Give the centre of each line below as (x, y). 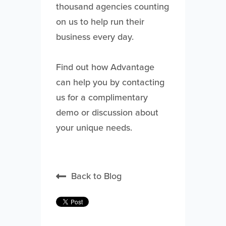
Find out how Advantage (105, 67)
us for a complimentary (102, 97)
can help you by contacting (110, 82)
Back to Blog (96, 176)
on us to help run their (100, 22)
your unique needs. (94, 128)
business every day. (95, 37)
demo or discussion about (107, 112)
